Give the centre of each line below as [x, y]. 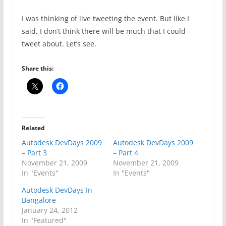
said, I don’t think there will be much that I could [103, 31]
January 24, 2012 [49, 210]
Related [33, 128]
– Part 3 [34, 152]
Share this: [37, 68]
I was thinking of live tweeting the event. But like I [105, 18]
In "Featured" [44, 220]
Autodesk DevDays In [57, 190]
